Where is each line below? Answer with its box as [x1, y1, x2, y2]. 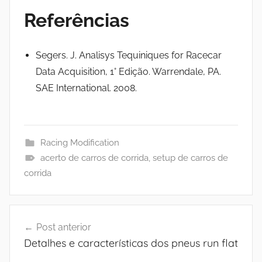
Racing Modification [40, 137, 119, 148]
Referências [24, 9, 129, 31]
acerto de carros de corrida [40, 152, 149, 163]
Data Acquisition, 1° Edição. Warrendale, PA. [36, 65, 221, 77]
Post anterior [36, 221, 91, 233]
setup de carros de [152, 152, 228, 163]
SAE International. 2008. [36, 82, 137, 94]
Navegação [9, 205, 92, 223]
